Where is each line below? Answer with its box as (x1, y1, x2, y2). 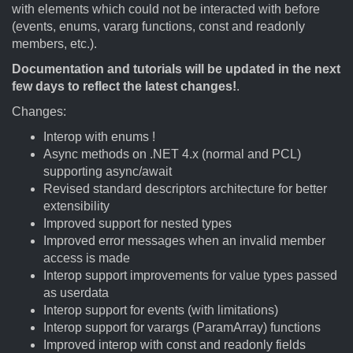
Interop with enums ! (43, 130, 155, 143)
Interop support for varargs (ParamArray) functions (43, 321, 321, 334)
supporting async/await (43, 165, 172, 178)
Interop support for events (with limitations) (43, 303, 278, 317)
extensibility (43, 199, 110, 213)
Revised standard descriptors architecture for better (43, 182, 327, 195)
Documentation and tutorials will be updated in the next (12, 62, 340, 76)
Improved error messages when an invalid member (43, 234, 325, 247)
